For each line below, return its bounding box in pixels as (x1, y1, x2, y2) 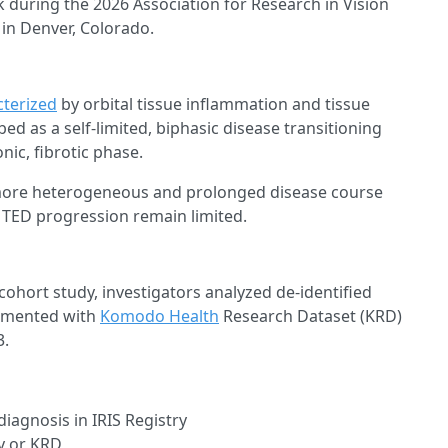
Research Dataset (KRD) (219, 305, 402, 328)
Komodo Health (100, 305, 219, 328)
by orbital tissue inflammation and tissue (57, 93, 370, 116)
